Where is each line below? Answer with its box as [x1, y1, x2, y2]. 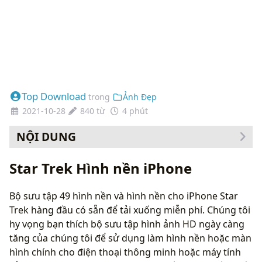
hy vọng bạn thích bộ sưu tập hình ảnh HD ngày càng [9, 217, 244, 230]
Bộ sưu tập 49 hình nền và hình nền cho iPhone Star [9, 189, 238, 202]
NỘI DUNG [16, 128, 76, 144]
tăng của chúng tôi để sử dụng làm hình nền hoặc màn [9, 231, 251, 244]
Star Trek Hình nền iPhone [9, 158, 192, 178]
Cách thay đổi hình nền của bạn [27, 153, 153, 164]
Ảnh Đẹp [122, 91, 157, 102]
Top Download [22, 89, 86, 103]
